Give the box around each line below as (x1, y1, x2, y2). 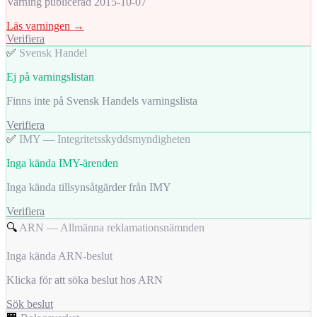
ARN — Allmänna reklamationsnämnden (19, 221, 204, 234)
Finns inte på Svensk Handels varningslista (6, 95, 197, 108)
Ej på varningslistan (6, 71, 94, 83)
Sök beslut (6, 298, 53, 311)
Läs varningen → (6, 20, 84, 33)
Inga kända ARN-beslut (6, 250, 113, 263)
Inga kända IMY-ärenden (6, 157, 118, 170)
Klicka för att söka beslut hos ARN (6, 274, 163, 287)
